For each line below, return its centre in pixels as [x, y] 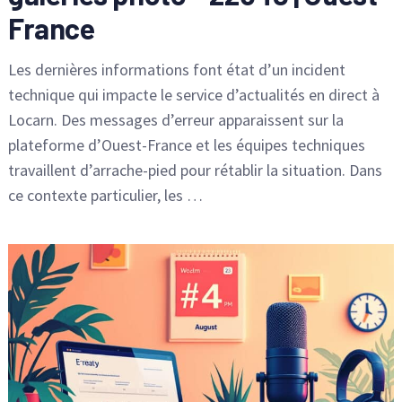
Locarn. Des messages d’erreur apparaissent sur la [175, 119]
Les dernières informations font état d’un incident [176, 69]
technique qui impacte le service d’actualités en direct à [193, 94]
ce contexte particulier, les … [105, 195]
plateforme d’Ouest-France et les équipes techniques [186, 144]
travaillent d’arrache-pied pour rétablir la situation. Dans [195, 170]
